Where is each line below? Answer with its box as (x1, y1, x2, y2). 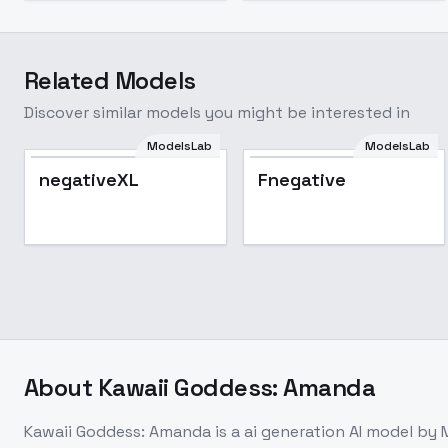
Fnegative (257, 168, 346, 191)
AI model (345, 421, 413, 442)
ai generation (244, 421, 345, 442)
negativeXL (39, 168, 139, 191)
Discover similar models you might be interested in (24, 102, 410, 123)
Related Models (24, 65, 196, 96)
